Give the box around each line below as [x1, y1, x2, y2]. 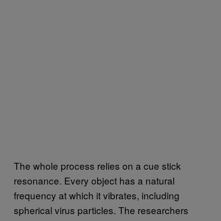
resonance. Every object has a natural [14, 173, 175, 187]
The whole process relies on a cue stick [14, 158, 181, 172]
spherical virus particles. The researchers [14, 203, 188, 217]
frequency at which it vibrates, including [14, 188, 180, 202]
